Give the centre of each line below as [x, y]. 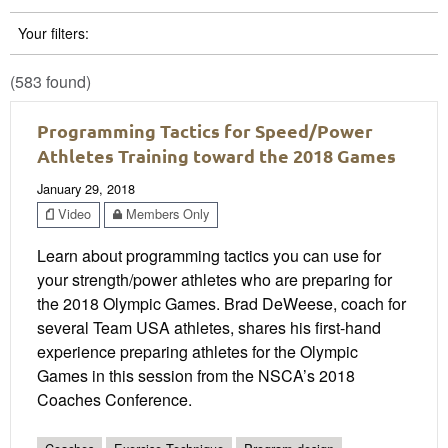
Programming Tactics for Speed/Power [205, 130]
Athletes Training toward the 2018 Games [216, 155]
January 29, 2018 [86, 188]
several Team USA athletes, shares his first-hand [209, 327]
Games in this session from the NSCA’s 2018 [196, 375]
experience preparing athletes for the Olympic [197, 351]
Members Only [165, 214]
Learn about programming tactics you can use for [209, 255]
